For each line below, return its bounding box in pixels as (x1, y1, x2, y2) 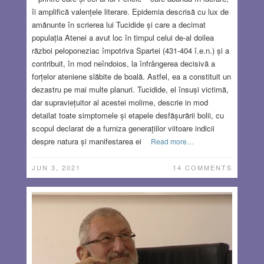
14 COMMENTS (172, 162, 232, 172)
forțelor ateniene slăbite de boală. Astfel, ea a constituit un (31, 70, 231, 82)
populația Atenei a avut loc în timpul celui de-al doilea (31, 31, 214, 43)
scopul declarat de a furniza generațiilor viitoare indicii (31, 122, 214, 134)
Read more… (150, 136, 194, 146)
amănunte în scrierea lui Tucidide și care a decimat (31, 18, 206, 30)
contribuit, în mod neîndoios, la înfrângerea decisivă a (31, 57, 215, 69)
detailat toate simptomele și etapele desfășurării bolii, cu (31, 109, 224, 121)
